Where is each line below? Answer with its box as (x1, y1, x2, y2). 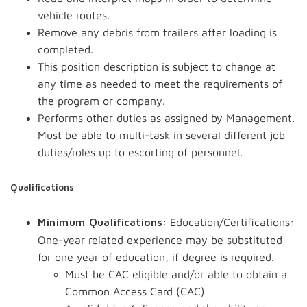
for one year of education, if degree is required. (38, 251, 274, 263)
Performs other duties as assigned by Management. (38, 112, 295, 124)
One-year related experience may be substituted (38, 234, 282, 246)
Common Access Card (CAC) (65, 285, 205, 297)
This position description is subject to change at (38, 60, 275, 73)
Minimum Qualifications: (38, 217, 167, 228)
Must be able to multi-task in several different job (38, 129, 285, 141)
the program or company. (38, 95, 165, 107)
